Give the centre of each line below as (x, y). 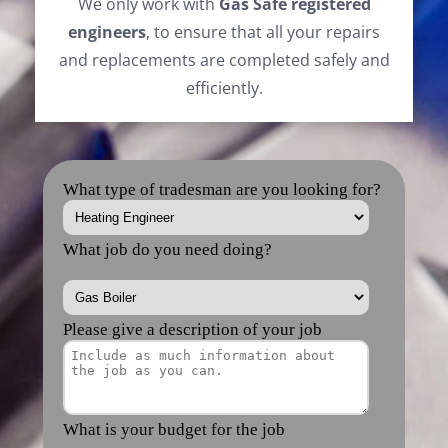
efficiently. (224, 88)
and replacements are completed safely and (224, 60)
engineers (107, 32)
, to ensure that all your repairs (263, 32)
